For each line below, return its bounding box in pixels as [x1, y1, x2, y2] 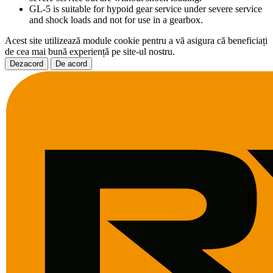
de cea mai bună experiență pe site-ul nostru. [5, 46, 175, 57]
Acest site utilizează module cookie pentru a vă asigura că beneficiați [5, 35, 268, 46]
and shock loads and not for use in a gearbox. [29, 14, 203, 25]
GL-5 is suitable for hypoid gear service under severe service [29, 3, 262, 14]
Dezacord [10, 58, 43, 68]
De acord [55, 58, 87, 68]
